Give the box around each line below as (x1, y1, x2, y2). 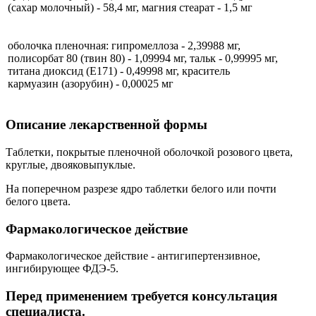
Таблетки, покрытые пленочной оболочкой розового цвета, (6, 145, 293, 158)
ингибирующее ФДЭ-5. (6, 262, 119, 275)
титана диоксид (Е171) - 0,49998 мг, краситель (8, 65, 230, 78)
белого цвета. (6, 195, 71, 207)
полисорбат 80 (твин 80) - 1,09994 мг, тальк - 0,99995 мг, (8, 52, 278, 65)
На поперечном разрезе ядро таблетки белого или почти (6, 182, 276, 195)
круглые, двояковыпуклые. (6, 158, 135, 171)
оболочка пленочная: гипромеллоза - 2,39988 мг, (8, 39, 241, 52)
